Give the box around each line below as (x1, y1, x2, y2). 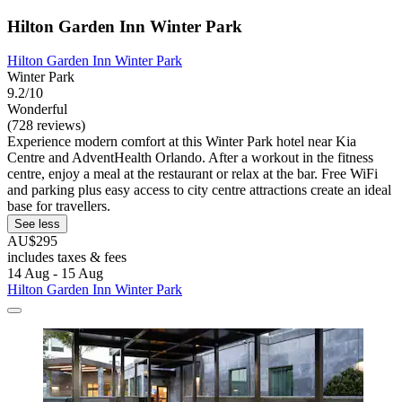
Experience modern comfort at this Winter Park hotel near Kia (7, 134, 356, 150)
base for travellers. (7, 198, 110, 214)
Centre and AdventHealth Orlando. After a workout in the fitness (7, 150, 373, 166)
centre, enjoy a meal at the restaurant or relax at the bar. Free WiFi (7, 166, 378, 182)
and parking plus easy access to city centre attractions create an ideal (7, 182, 391, 198)
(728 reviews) (7, 118, 85, 134)
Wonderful (7, 101, 67, 118)
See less (14, 217, 60, 232)
